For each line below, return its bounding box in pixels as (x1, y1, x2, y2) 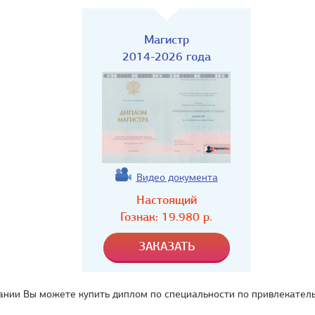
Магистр (143, 32, 189, 47)
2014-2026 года (122, 49, 211, 64)
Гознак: (120, 210, 162, 224)
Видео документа (136, 171, 218, 184)
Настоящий (136, 193, 197, 207)
